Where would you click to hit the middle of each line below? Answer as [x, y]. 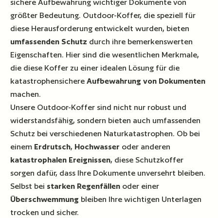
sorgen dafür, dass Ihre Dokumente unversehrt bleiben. [108, 173]
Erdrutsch [53, 146]
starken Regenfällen [84, 186]
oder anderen [145, 146]
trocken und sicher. [45, 212]
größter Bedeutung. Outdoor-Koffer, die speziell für [103, 15]
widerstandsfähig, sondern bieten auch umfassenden [106, 120]
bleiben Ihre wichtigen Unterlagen [140, 199]
